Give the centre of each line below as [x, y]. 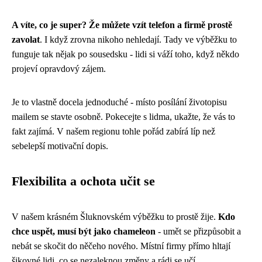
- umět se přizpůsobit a [198, 231]
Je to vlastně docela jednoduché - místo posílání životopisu [119, 102]
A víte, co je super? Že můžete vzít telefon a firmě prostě [122, 25]
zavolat [26, 39]
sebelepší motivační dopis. [60, 146]
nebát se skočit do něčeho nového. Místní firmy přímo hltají [121, 246]
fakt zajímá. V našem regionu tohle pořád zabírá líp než [113, 131]
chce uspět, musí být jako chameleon [84, 231]
